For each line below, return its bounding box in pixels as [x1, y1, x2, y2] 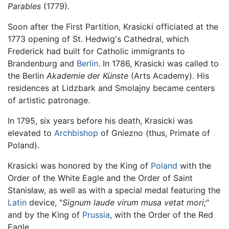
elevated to [8, 127, 54, 138]
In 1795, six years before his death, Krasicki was [8, 115, 193, 126]
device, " [27, 197, 62, 208]
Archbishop [54, 127, 98, 138]
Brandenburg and [8, 58, 77, 68]
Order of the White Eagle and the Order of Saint [8, 172, 193, 183]
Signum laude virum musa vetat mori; [62, 197, 206, 208]
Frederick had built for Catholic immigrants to [8, 45, 185, 56]
